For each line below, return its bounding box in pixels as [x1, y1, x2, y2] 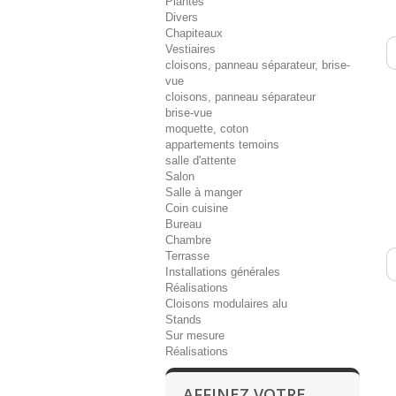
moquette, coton [165, 122, 248, 135]
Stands [165, 313, 202, 326]
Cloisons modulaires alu [165, 297, 287, 310]
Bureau [165, 217, 202, 231]
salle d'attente [165, 154, 236, 167]
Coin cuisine [165, 202, 228, 215]
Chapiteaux [165, 27, 223, 40]
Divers [165, 11, 198, 24]
